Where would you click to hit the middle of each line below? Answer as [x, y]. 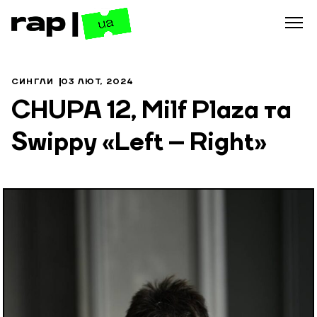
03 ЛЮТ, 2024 [98, 82]
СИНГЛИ [33, 82]
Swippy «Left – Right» [139, 144]
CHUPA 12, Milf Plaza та [151, 112]
